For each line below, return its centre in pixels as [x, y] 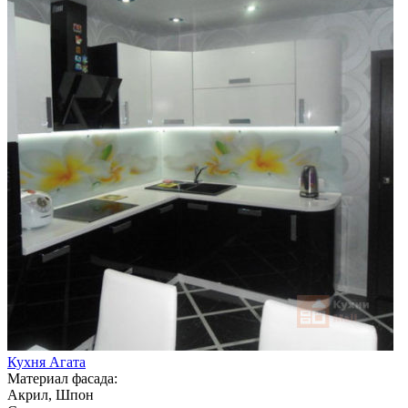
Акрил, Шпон [51, 394]
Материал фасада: [62, 378]
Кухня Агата [46, 362]
